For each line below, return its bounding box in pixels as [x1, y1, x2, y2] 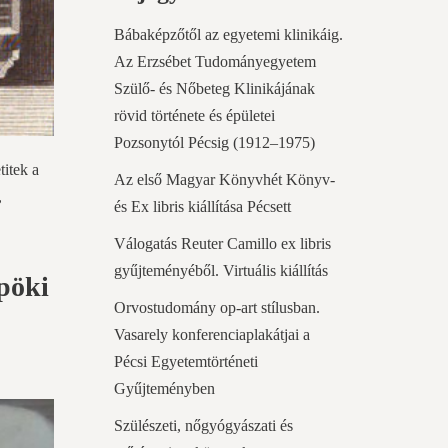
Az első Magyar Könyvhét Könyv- [113, 171, 335, 189]
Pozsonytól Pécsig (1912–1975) [113, 134, 315, 152]
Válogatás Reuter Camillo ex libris [113, 235, 331, 253]
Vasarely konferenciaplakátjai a [113, 326, 310, 344]
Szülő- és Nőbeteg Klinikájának [113, 80, 315, 98]
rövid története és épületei [113, 107, 275, 125]
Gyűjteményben [113, 380, 215, 398]
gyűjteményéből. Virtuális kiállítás [113, 262, 328, 280]
